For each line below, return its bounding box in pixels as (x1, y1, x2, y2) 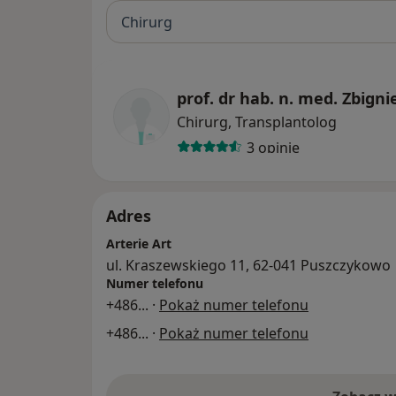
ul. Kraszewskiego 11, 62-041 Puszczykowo (106, 255, 391, 276)
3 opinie (246, 137, 300, 157)
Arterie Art (106, 235, 171, 253)
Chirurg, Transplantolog (177, 112, 337, 133)
